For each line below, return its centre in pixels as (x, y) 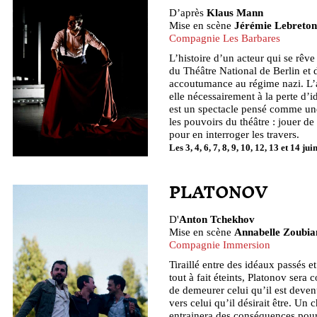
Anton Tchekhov (217, 219)
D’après (188, 12)
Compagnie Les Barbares (225, 38)
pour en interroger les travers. (234, 134)
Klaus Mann (235, 12)
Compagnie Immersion (220, 245)
